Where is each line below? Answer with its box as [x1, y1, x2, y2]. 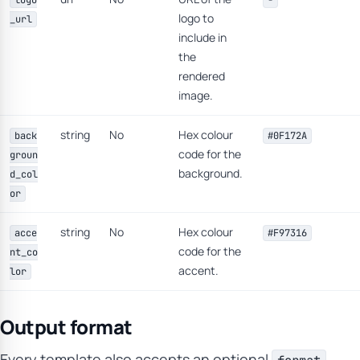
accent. [178, 263, 219, 278]
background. [178, 166, 243, 181]
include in [178, 30, 227, 45]
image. [178, 88, 213, 103]
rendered [178, 68, 225, 84]
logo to [178, 10, 214, 26]
